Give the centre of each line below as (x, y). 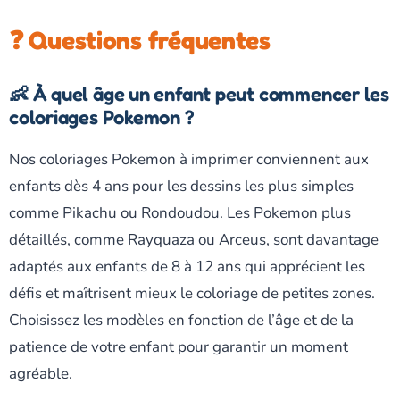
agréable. (41, 373)
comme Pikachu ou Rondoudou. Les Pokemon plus (180, 212)
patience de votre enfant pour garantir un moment (179, 346)
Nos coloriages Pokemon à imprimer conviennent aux (189, 159)
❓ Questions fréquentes (140, 40)
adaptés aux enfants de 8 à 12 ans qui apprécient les (187, 266)
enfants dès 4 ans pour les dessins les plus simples (181, 186)
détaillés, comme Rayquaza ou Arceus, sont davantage (194, 239)
